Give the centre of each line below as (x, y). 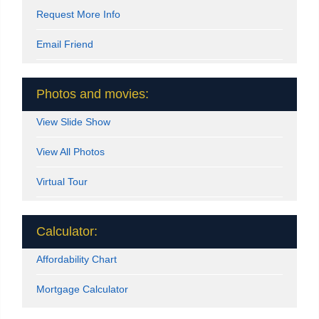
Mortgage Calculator (82, 289)
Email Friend (65, 44)
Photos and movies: (93, 94)
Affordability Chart (77, 259)
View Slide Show (73, 121)
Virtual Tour (62, 181)
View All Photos (70, 151)
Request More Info (78, 14)
